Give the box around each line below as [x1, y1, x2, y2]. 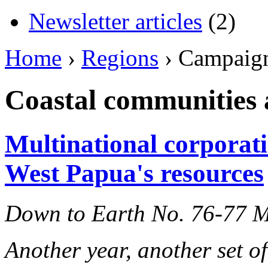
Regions [81, 44, 159, 71]
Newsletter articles [29, 8, 202, 34]
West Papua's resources [5, 159, 264, 187]
